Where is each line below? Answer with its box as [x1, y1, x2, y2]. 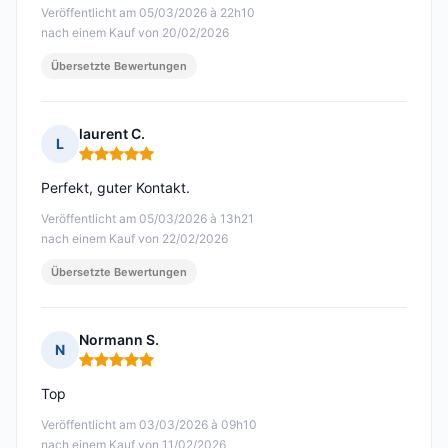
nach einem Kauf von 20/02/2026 [41, 25, 229, 41]
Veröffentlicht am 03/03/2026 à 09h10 [41, 417, 257, 433]
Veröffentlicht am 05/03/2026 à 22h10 [41, 5, 255, 21]
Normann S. [79, 331, 159, 349]
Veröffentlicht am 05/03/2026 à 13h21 [41, 211, 254, 227]
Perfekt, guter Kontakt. [41, 179, 190, 197]
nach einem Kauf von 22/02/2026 [41, 231, 228, 247]
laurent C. [79, 125, 145, 143]
